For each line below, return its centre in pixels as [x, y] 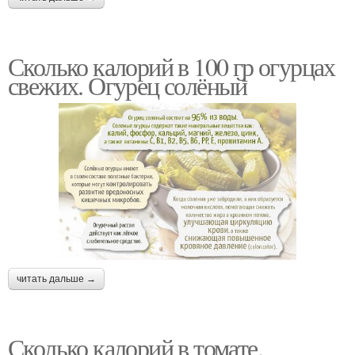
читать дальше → [56, 279]
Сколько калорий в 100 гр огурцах [172, 67]
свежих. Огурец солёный [128, 86]
